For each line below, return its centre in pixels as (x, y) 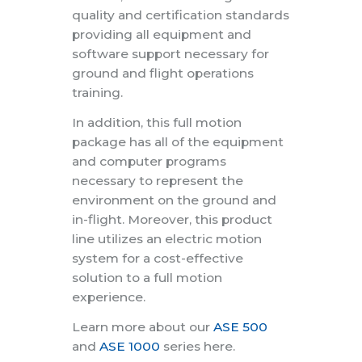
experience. (109, 297)
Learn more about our (143, 326)
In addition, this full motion (157, 122)
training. (97, 92)
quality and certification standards (181, 15)
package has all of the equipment (178, 141)
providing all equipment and (162, 34)
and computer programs (149, 161)
